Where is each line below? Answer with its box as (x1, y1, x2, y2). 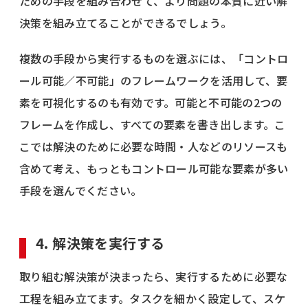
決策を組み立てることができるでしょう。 (19, 14, 232, 31)
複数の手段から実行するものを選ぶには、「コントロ (19, 49, 289, 67)
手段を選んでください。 (19, 181, 142, 199)
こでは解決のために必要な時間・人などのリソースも (19, 137, 288, 155)
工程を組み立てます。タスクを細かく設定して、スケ (19, 289, 286, 307)
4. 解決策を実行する (36, 232, 165, 253)
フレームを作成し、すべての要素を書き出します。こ (19, 115, 286, 133)
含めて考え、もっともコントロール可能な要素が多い (19, 159, 289, 177)
